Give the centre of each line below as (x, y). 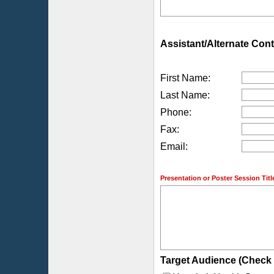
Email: (174, 146)
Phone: (176, 112)
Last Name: (185, 95)
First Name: (185, 78)
